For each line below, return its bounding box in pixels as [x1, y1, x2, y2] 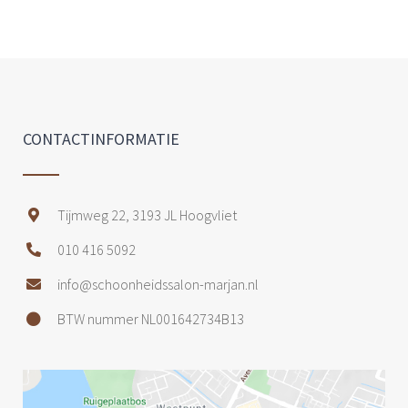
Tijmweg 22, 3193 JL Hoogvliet [57, 205, 237, 224]
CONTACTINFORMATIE [23, 128, 179, 150]
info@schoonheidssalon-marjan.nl [57, 274, 259, 293]
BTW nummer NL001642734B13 [57, 309, 244, 328]
